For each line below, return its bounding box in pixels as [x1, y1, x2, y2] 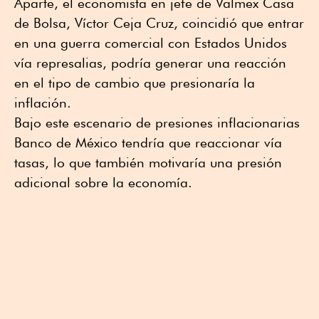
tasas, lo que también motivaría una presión [14, 154, 282, 170]
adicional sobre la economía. [14, 174, 192, 190]
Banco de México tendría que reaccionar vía [14, 134, 282, 150]
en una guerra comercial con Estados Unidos [14, 34, 287, 51]
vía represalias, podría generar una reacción [14, 54, 286, 70]
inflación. [14, 94, 71, 110]
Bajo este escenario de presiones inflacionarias [14, 114, 300, 130]
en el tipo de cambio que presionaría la [14, 74, 255, 90]
